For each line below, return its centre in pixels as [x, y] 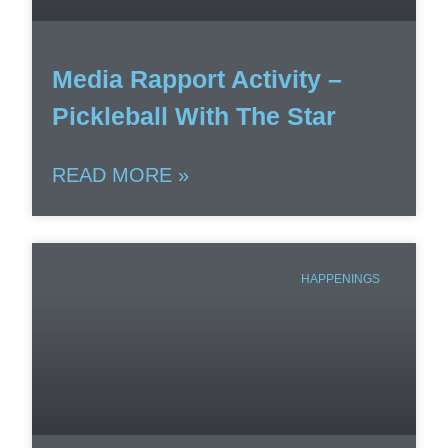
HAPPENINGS [341, 279]
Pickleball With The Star [194, 116]
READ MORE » [121, 175]
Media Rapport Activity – [197, 79]
